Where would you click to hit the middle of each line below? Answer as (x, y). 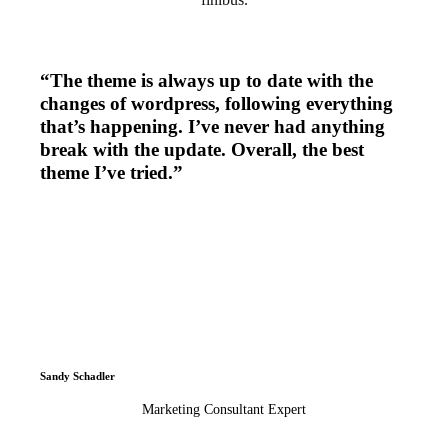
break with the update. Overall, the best (201, 150)
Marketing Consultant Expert (224, 410)
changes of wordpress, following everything (216, 104)
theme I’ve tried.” (111, 173)
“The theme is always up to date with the (206, 81)
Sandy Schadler (77, 376)
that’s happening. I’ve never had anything (212, 127)
